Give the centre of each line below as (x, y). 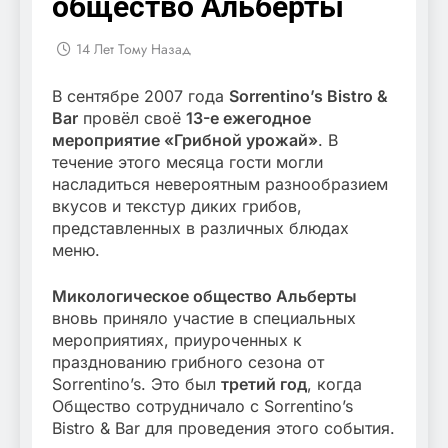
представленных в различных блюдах (200, 228)
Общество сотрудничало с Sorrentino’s (202, 406)
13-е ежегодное (248, 118)
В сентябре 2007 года (140, 96)
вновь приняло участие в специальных (204, 318)
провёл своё (132, 118)
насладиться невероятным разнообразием (220, 184)
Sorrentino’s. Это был (136, 384)
